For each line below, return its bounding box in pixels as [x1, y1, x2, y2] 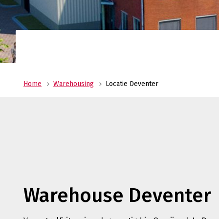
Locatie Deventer [106, 79, 158, 88]
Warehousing [53, 79, 94, 88]
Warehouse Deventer [23, 183, 211, 207]
